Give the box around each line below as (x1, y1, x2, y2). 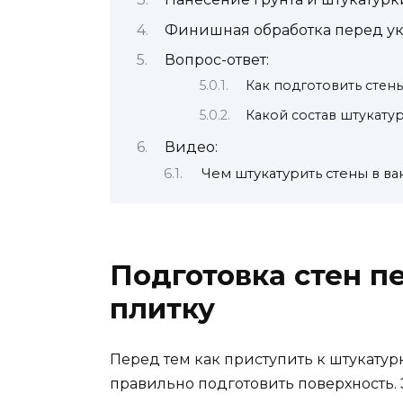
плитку (110, 291, 215, 326)
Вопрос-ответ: (164, 51, 269, 69)
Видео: (164, 139, 218, 156)
